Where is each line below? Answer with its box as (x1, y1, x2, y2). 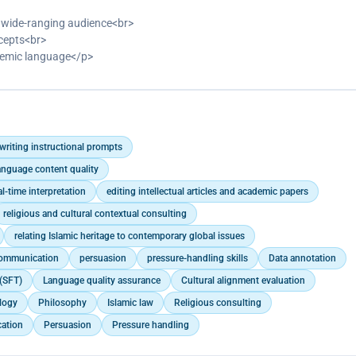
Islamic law (106, 296, 153, 308)
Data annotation (268, 252, 336, 264)
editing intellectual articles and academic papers (106, 185, 308, 197)
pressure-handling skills (146, 252, 248, 264)
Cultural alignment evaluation (180, 274, 305, 286)
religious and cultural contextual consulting (2, 207, 187, 219)
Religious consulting (173, 296, 261, 308)
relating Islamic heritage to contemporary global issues (14, 230, 245, 242)
